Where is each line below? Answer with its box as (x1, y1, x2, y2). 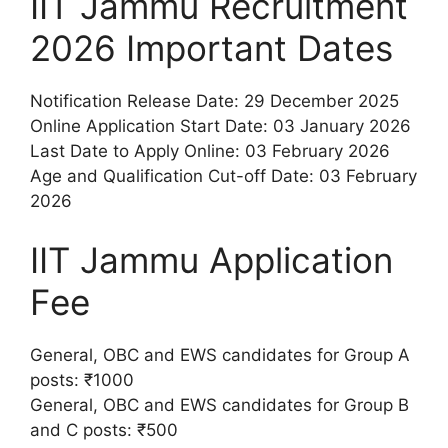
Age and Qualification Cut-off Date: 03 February (30, 165, 417, 186)
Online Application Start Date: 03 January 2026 (30, 115, 411, 136)
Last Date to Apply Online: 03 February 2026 (30, 140, 390, 161)
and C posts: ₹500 (30, 420, 178, 441)
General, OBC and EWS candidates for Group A (30, 345, 410, 366)
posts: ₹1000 (30, 370, 134, 391)
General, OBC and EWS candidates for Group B (30, 395, 409, 416)
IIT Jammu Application (30, 239, 393, 282)
